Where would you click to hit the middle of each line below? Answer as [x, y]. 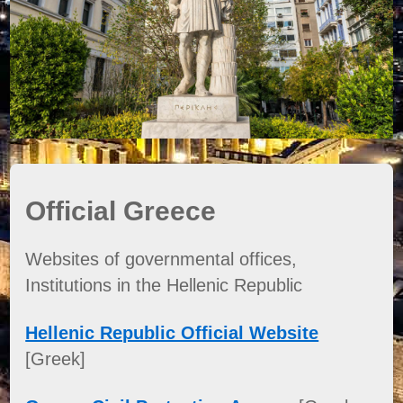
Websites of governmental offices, [161, 259]
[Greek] [56, 358]
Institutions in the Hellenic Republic [164, 285]
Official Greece [121, 210]
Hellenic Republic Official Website [172, 332]
